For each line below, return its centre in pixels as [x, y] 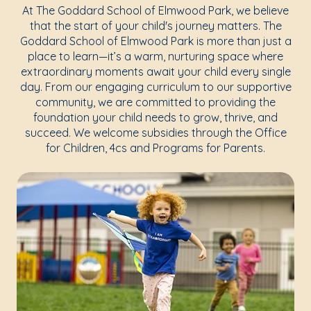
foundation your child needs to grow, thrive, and [155, 117]
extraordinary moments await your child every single [155, 72]
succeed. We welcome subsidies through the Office [155, 133]
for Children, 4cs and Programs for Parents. [155, 148]
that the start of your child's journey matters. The [155, 26]
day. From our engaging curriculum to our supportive [155, 87]
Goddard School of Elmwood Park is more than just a [155, 41]
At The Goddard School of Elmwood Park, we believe [155, 10]
